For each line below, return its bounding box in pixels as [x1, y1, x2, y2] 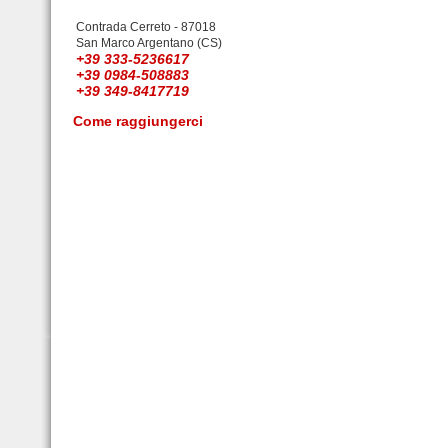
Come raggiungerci [73, 113, 203, 129]
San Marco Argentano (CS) [76, 36, 222, 50]
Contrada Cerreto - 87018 [76, 20, 216, 34]
